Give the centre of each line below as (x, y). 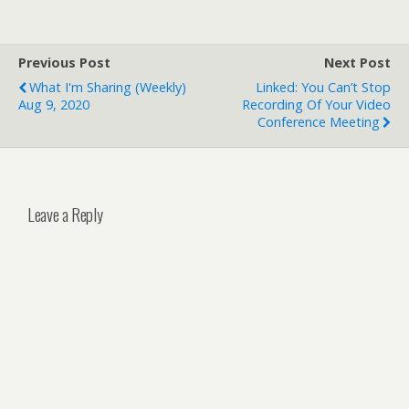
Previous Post (64, 63)
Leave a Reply (65, 214)
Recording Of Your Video (316, 105)
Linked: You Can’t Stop (323, 87)
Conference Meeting (319, 122)
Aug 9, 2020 (54, 105)
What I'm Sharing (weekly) (108, 87)
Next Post (357, 63)
